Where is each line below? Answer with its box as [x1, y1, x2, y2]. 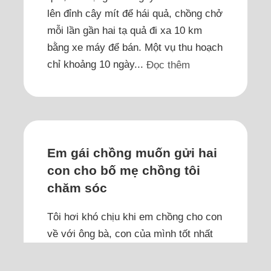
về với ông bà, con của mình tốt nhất [47, 227, 214, 240]
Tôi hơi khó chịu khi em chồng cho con [47, 210, 223, 223]
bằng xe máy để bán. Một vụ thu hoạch [47, 41, 223, 53]
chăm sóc [47, 181, 108, 195]
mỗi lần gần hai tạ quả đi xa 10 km [47, 24, 203, 36]
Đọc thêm [146, 59, 191, 71]
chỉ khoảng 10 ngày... [47, 57, 147, 70]
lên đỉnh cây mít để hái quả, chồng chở [47, 7, 223, 19]
